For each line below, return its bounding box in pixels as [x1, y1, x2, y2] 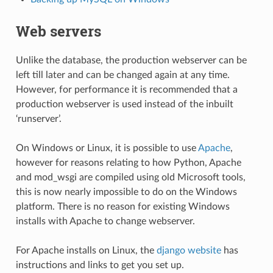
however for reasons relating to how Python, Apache [15, 157, 241, 168]
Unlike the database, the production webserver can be [15, 55, 247, 65]
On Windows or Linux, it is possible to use [15, 143, 198, 153]
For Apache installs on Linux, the [15, 245, 157, 255]
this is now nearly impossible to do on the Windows [15, 186, 237, 197]
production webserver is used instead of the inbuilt [15, 99, 233, 109]
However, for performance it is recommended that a [15, 84, 238, 94]
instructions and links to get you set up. [15, 260, 184, 270]
